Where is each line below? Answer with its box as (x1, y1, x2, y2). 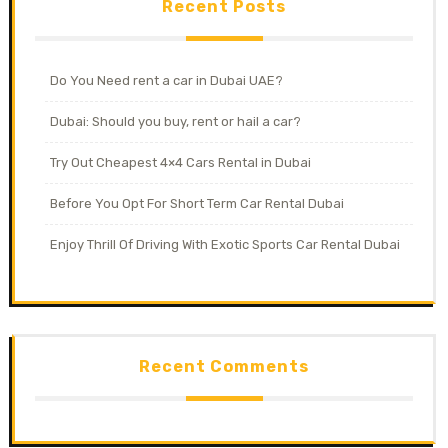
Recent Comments (139, 356, 309, 376)
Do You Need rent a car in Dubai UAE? (50, 72, 283, 88)
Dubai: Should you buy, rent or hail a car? (50, 113, 301, 129)
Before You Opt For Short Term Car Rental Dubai (50, 195, 344, 211)
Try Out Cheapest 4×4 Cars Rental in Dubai (50, 154, 311, 170)
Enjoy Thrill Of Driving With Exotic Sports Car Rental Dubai (50, 236, 400, 252)
